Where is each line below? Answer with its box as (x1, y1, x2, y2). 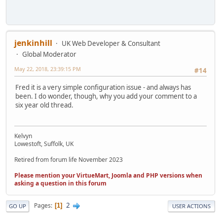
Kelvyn (14, 131, 32, 140)
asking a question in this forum (14, 179, 107, 187)
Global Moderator (22, 49, 76, 59)
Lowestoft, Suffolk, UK (14, 139, 74, 148)
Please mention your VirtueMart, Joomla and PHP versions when (14, 171, 202, 180)
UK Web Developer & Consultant (62, 38, 160, 48)
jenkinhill (14, 37, 52, 48)
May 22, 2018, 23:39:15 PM (14, 65, 81, 73)
